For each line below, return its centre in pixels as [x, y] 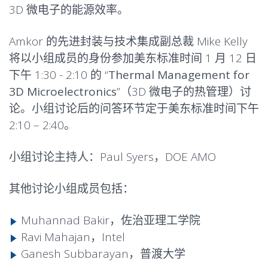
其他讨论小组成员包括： [71, 188]
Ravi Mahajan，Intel [73, 237]
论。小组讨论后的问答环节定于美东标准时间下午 [134, 108]
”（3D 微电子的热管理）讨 [184, 92]
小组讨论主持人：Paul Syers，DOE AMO [112, 157]
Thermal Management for [179, 75]
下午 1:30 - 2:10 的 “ [59, 75]
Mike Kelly [221, 41]
